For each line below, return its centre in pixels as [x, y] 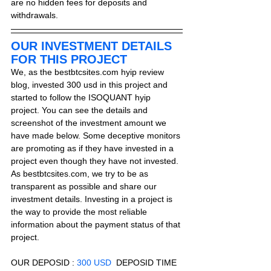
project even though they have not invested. [96, 161]
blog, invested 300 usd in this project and [90, 85]
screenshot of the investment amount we [90, 123]
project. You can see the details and [80, 110]
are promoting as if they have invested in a [93, 148]
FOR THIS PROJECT [69, 59]
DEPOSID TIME [145, 263]
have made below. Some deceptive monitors [97, 135]
